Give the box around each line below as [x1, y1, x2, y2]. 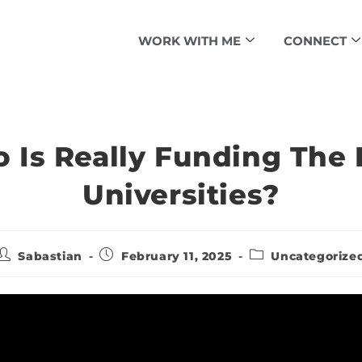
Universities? [82, 178, 280, 212]
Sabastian [18, 249, 82, 263]
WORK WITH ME [138, 32, 241, 48]
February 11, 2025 [121, 249, 233, 263]
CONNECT [284, 32, 347, 48]
